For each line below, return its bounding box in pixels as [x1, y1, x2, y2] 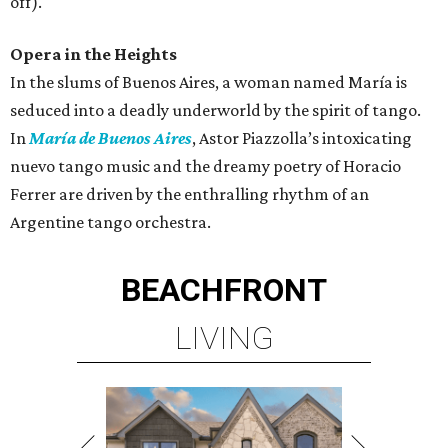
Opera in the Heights [10, 44, 177, 65]
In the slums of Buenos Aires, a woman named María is [10, 72, 407, 93]
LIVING [174, 319, 274, 358]
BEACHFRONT [121, 271, 327, 310]
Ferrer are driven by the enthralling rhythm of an [10, 184, 369, 205]
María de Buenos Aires [29, 128, 192, 149]
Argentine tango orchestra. [10, 212, 211, 233]
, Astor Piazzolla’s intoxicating [192, 128, 412, 149]
